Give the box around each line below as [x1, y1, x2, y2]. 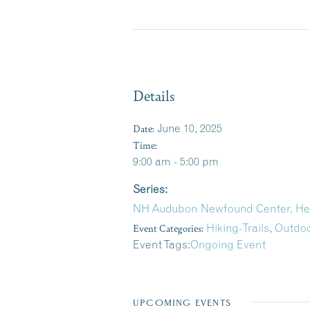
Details [133, 84, 175, 105]
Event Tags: [133, 237, 190, 251]
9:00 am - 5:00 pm [133, 154, 219, 168]
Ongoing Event [190, 237, 266, 251]
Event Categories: [133, 220, 203, 235]
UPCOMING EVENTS [133, 297, 231, 308]
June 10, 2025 [157, 120, 222, 135]
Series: [133, 181, 167, 196]
